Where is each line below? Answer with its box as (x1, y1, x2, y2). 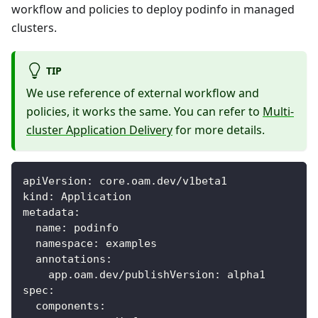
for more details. (172, 122, 265, 138)
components (35, 300, 99, 313)
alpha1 (221, 268, 265, 282)
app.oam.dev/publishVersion (48, 268, 214, 282)
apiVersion (23, 175, 87, 188)
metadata (23, 206, 74, 219)
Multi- (263, 104, 294, 120)
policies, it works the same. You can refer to (26, 104, 263, 120)
